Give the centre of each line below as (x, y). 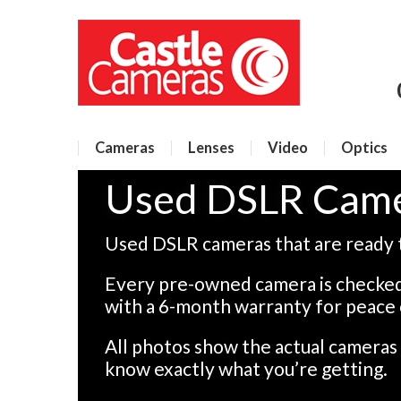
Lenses (211, 148)
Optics (364, 148)
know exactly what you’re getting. (246, 368)
